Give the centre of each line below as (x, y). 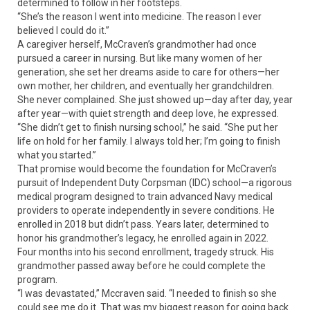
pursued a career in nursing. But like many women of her (140, 58)
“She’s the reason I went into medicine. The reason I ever (139, 17)
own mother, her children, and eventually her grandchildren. (146, 86)
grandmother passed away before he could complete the (142, 266)
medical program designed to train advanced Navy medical (145, 197)
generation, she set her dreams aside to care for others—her (148, 72)
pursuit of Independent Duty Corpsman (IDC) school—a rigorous (155, 183)
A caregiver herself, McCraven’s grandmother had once (137, 45)
